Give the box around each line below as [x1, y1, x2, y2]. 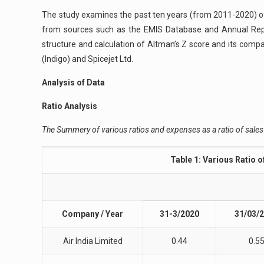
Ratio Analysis [42, 101, 98, 111]
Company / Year [62, 209, 124, 219]
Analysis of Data [42, 78, 105, 87]
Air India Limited [62, 236, 123, 246]
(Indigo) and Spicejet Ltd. [42, 54, 134, 64]
